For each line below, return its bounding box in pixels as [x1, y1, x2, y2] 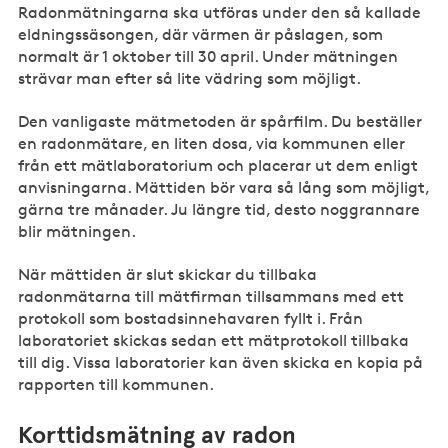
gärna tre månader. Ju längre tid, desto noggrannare [18, 199, 421, 219]
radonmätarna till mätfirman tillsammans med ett [18, 286, 405, 306]
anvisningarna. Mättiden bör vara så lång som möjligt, [18, 177, 430, 197]
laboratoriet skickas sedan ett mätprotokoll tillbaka [18, 330, 410, 350]
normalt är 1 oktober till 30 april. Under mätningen [18, 47, 399, 66]
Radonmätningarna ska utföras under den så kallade [18, 3, 422, 22]
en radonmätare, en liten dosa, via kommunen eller [18, 133, 406, 153]
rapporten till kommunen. [18, 374, 215, 394]
